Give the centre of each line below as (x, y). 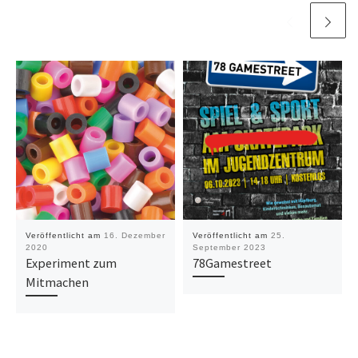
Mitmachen (57, 282)
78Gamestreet (232, 263)
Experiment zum (71, 263)
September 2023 (229, 247)
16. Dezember (134, 235)
